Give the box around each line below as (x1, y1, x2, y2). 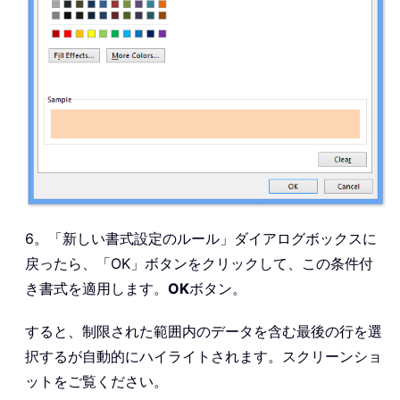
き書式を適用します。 (25, 279, 168, 297)
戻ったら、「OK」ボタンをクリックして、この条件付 (25, 254, 373, 272)
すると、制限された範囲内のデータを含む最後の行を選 (25, 321, 382, 340)
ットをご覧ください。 (25, 371, 168, 390)
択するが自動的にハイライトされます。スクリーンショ (25, 346, 382, 365)
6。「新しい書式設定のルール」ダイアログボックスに (25, 229, 377, 247)
